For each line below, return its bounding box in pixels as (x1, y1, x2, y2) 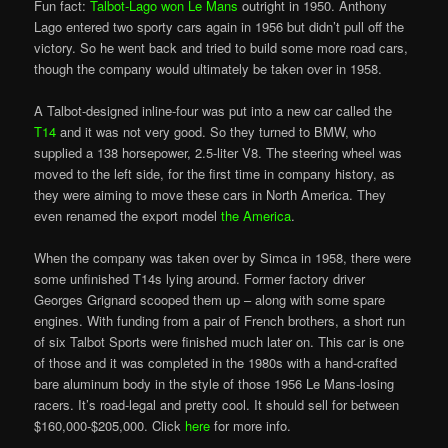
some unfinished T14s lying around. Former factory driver (34, 269, 366, 289)
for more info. (210, 416, 292, 436)
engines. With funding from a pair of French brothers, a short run (34, 311, 406, 331)
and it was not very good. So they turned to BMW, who (56, 122, 377, 142)
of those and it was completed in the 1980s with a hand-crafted (34, 353, 398, 373)
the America (221, 206, 292, 226)
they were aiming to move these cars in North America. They (34, 185, 387, 205)
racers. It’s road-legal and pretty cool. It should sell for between (34, 395, 400, 415)
